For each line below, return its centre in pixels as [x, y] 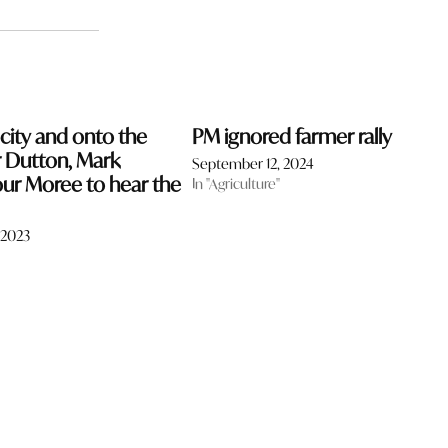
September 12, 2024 [252, 163]
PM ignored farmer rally [291, 136]
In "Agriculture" [235, 183]
